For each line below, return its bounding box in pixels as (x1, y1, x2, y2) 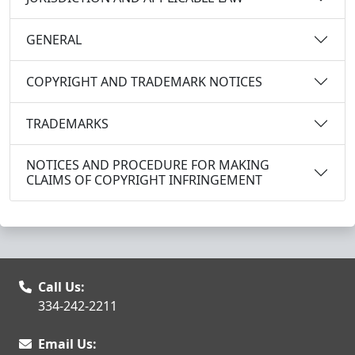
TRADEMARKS (26, 114, 109, 132)
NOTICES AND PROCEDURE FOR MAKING (26, 156, 269, 174)
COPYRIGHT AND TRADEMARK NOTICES (26, 72, 262, 90)
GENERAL (26, 30, 82, 48)
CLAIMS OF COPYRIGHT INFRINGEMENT (26, 171, 262, 189)
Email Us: (38, 335, 97, 353)
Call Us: (38, 278, 85, 296)
